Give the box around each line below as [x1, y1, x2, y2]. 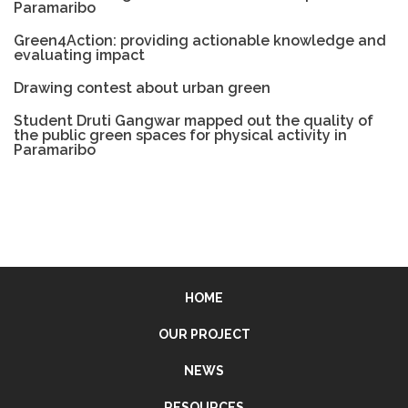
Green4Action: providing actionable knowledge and [14, 32, 386, 50]
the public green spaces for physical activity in [14, 127, 347, 145]
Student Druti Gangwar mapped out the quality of [14, 112, 373, 130]
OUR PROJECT [158, 326, 250, 342]
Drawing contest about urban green [14, 79, 270, 97]
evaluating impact [14, 46, 145, 65]
